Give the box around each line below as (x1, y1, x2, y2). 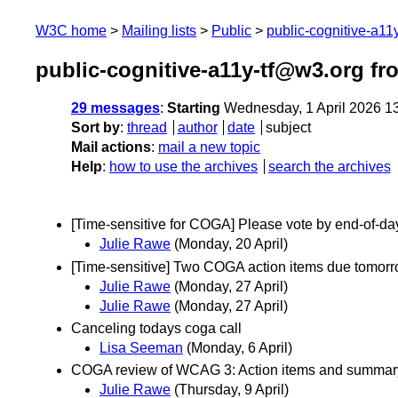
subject (265, 120, 311, 136)
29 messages (71, 100, 160, 116)
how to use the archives (109, 159, 258, 175)
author (177, 120, 218, 136)
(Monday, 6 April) (187, 339, 292, 355)
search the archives (267, 159, 391, 175)
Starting (167, 100, 220, 116)
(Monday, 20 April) (174, 236, 288, 252)
